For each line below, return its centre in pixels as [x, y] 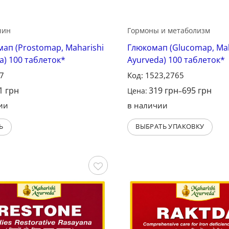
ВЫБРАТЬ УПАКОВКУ [170, 127]
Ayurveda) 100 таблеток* [176, 60]
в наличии [147, 106]
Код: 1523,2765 [155, 75]
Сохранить [85, 185]
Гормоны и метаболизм [168, 31]
